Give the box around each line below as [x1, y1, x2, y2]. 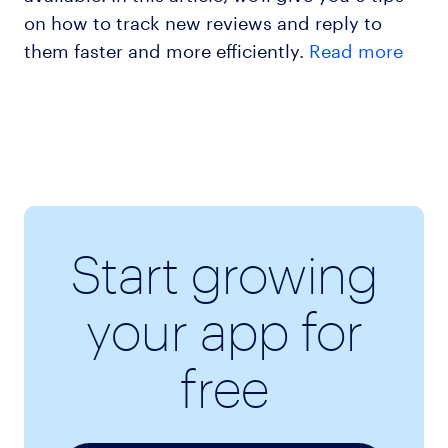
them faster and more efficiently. [23, 34, 309, 63]
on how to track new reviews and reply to [23, 6, 382, 35]
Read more [308, 34, 403, 63]
